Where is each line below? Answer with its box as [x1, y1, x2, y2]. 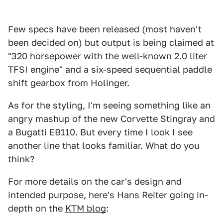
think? [8, 154, 34, 164]
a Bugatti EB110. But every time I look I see [8, 127, 193, 137]
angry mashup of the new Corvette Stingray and [8, 113, 215, 124]
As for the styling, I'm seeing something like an [8, 100, 211, 111]
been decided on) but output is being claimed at [8, 37, 214, 48]
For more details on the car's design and [8, 176, 182, 187]
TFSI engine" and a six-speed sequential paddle [8, 64, 212, 75]
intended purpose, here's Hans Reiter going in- [8, 190, 208, 200]
